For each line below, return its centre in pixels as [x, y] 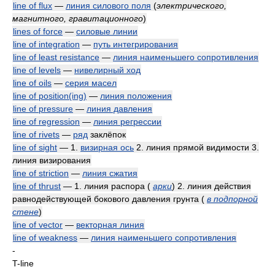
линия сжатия [110, 173]
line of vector [38, 225]
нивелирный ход [107, 70]
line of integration [46, 44]
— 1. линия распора [104, 186]
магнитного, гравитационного [78, 18]
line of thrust [37, 186]
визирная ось [107, 147]
